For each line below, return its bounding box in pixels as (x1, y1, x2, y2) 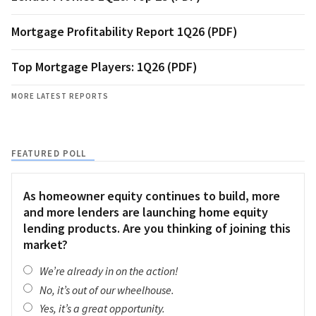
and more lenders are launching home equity (23, 203, 268, 220)
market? (23, 236, 68, 253)
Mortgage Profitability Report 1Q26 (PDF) (11, 23, 238, 39)
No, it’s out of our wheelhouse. (39, 282, 174, 297)
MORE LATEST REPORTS (11, 90, 109, 101)
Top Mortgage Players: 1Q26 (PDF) (11, 58, 197, 75)
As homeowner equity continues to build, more (23, 187, 280, 204)
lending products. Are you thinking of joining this (23, 219, 291, 236)
